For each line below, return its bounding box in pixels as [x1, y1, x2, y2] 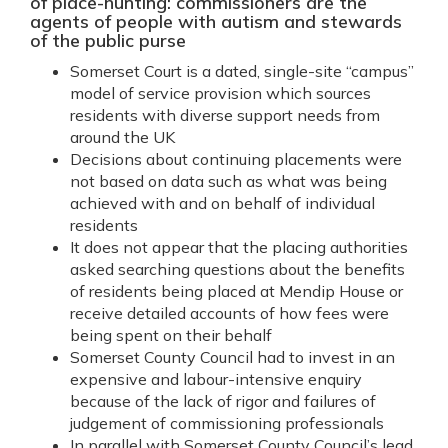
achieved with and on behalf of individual [70, 193, 375, 213]
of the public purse [30, 29, 186, 52]
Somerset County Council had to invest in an [70, 347, 395, 367]
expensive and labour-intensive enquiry [70, 369, 362, 389]
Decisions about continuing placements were [70, 149, 402, 169]
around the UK [70, 127, 175, 147]
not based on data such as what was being [70, 171, 387, 191]
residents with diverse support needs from [70, 105, 380, 125]
